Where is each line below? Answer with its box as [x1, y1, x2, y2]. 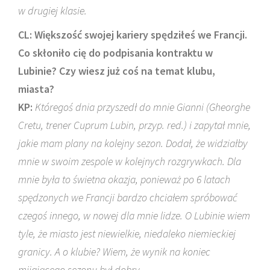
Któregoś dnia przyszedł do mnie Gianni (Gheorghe [35, 100, 250, 114]
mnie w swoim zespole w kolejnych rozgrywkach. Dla [18, 154, 241, 168]
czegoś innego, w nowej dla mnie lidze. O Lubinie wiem [18, 209, 250, 222]
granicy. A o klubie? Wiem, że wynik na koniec [18, 245, 210, 259]
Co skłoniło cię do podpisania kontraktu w [18, 46, 213, 60]
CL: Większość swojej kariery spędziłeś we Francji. [18, 28, 247, 42]
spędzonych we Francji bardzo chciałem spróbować [18, 190, 237, 204]
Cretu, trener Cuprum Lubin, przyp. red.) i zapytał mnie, [18, 118, 251, 132]
